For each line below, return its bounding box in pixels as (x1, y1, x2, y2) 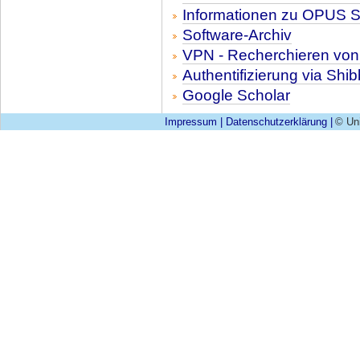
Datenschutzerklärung (225, 116, 327, 128)
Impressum (164, 116, 217, 128)
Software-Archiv (182, 27, 292, 44)
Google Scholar (182, 87, 290, 104)
